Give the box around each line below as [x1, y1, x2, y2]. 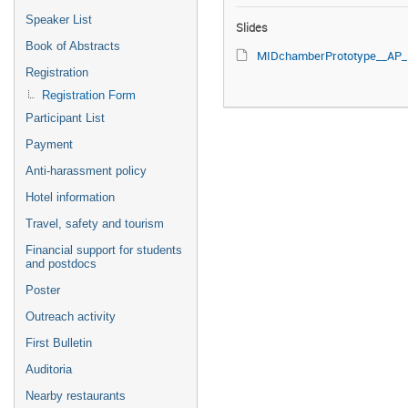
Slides [236, 19, 268, 36]
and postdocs [25, 257, 97, 270]
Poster [25, 283, 60, 297]
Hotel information [25, 190, 115, 204]
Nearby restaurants [25, 389, 126, 403]
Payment [25, 138, 73, 151]
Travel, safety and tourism [25, 217, 164, 230]
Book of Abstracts [25, 39, 120, 53]
